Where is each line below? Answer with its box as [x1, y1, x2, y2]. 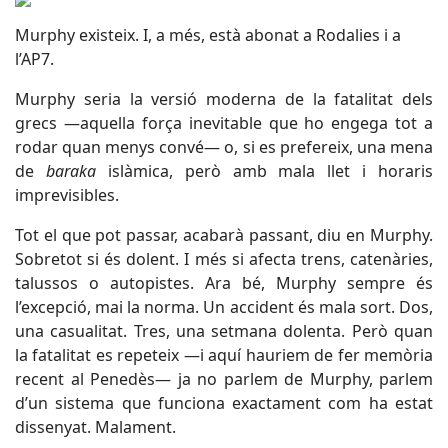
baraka [45, 160, 96, 182]
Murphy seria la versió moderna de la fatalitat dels [15, 88, 433, 110]
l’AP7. [15, 48, 54, 70]
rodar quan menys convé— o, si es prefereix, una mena [15, 136, 433, 158]
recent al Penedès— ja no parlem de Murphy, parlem [15, 368, 433, 390]
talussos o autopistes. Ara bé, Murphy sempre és [15, 272, 433, 294]
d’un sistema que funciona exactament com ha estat [15, 392, 433, 414]
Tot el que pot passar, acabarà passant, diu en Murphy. [15, 224, 433, 246]
